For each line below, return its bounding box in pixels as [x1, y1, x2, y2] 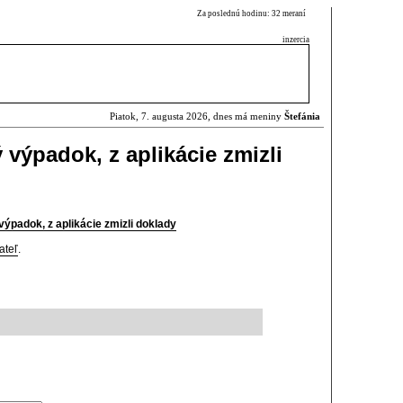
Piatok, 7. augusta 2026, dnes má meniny [110, 112, 284, 121]
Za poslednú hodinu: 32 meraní [197, 9, 309, 18]
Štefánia [284, 112, 320, 121]
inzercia [282, 35, 309, 44]
